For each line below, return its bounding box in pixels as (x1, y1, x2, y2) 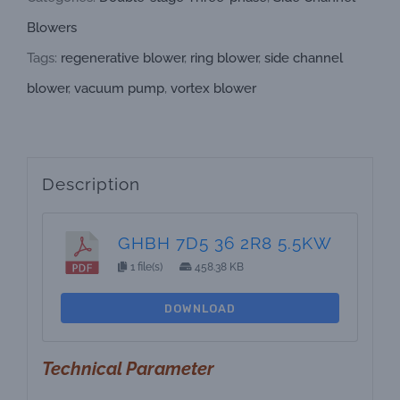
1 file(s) (127, 261, 165, 274)
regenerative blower (61, 50, 184, 66)
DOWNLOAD (164, 301, 236, 315)
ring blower (190, 50, 258, 66)
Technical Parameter (41, 358, 214, 380)
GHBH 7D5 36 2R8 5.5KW (117, 233, 332, 254)
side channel (264, 50, 343, 66)
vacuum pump (74, 80, 164, 96)
